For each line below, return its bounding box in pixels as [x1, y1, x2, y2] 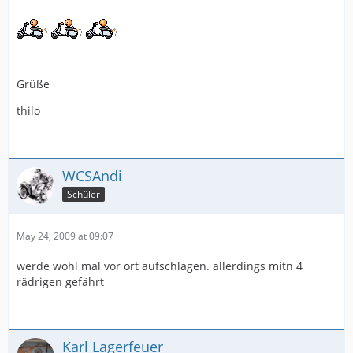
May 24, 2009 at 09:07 [17, 229, 113, 243]
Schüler [67, 187, 100, 201]
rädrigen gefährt [17, 274, 104, 290]
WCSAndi [62, 166, 122, 186]
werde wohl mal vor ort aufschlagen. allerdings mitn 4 [17, 258, 303, 274]
